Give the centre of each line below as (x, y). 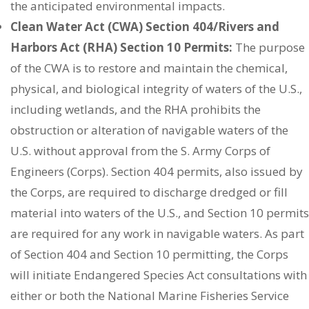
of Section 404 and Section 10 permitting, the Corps (149, 254)
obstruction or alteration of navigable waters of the (149, 130)
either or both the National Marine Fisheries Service (150, 295)
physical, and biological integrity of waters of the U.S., (156, 88)
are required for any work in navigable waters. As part (157, 233)
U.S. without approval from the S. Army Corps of (140, 150)
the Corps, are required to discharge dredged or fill (149, 192)
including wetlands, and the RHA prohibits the (136, 109)
